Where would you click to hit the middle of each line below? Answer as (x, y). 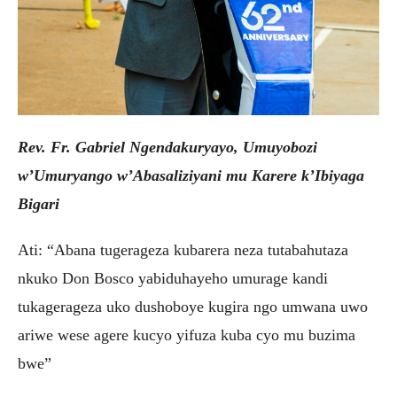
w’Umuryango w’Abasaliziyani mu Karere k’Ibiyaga (191, 176)
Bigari (39, 204)
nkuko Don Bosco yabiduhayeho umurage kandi (173, 279)
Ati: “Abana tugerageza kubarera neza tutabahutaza (183, 250)
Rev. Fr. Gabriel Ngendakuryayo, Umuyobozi (167, 148)
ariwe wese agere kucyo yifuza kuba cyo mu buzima (187, 335)
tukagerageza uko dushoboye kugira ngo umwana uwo (193, 307)
